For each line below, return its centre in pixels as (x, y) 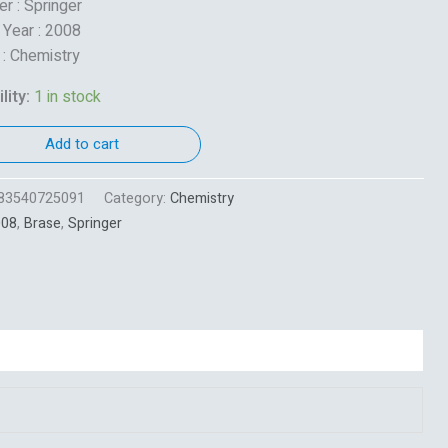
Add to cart (82, 143)
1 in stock (67, 96)
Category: (136, 198)
